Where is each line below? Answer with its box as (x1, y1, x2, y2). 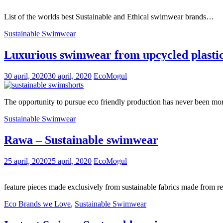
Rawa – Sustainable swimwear (4, 133, 158, 146)
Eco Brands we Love (4, 199, 71, 208)
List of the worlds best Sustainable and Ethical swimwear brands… (4, 12, 214, 21)
